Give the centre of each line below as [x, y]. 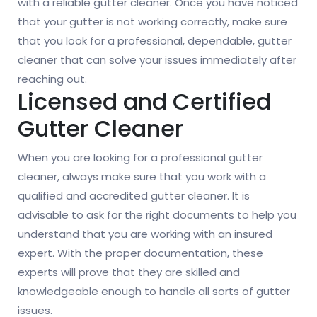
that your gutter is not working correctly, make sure [152, 22]
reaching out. [52, 79]
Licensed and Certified [144, 102]
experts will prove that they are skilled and [129, 272]
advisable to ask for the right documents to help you [157, 215]
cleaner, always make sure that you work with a [142, 177]
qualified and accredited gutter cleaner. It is [134, 196]
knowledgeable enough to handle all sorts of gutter [154, 292]
